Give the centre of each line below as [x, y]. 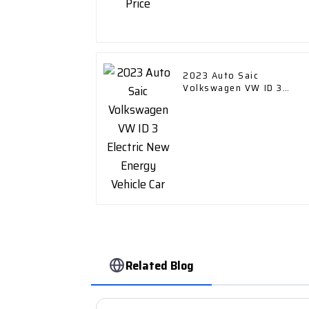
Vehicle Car [210, 113]
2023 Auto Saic [221, 76]
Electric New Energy [231, 100]
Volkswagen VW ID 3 [233, 88]
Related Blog [160, 265]
